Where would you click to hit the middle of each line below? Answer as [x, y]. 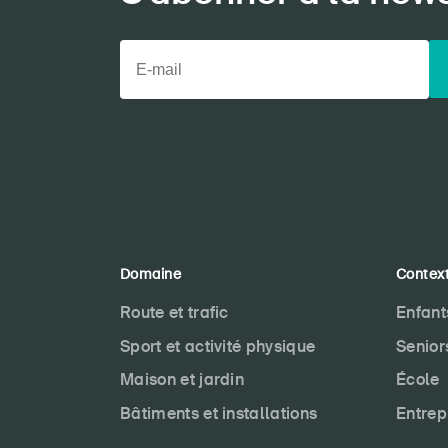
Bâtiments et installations [219, 413]
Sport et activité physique [218, 346]
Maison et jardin [182, 380]
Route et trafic [174, 312]
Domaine [150, 274]
